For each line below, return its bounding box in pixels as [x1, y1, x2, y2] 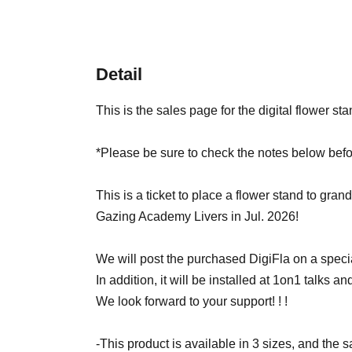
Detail [96, 64, 142, 84]
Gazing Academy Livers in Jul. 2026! [96, 210, 299, 223]
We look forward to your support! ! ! [96, 295, 288, 308]
